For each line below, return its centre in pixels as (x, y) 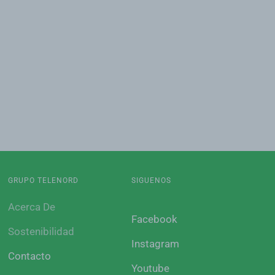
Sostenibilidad (41, 231)
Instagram (156, 244)
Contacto (29, 256)
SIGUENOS (152, 180)
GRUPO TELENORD (43, 180)
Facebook (155, 219)
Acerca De (31, 207)
